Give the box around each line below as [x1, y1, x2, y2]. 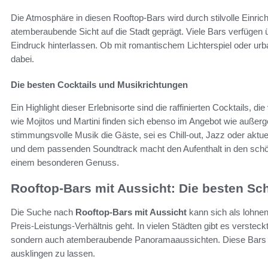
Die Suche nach [11, 207, 75, 218]
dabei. [11, 53, 34, 64]
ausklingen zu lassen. [11, 248, 95, 259]
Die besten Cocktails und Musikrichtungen [11, 79, 188, 90]
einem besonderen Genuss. [11, 157, 119, 167]
